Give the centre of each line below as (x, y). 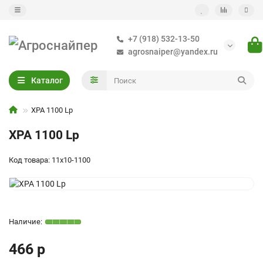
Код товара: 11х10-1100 (50, 160)
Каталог (47, 80)
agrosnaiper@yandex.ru (173, 52)
